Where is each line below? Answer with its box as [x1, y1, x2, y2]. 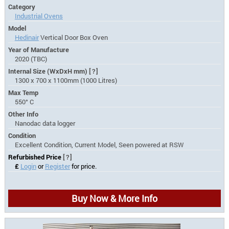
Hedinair [14, 33, 39, 42]
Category [8, 3, 36, 11]
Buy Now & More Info [71, 192, 157, 205]
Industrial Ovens [14, 12, 63, 20]
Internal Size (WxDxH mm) [8, 67, 89, 76]
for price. [70, 162, 97, 171]
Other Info [8, 110, 39, 119]
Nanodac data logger [14, 119, 75, 128]
